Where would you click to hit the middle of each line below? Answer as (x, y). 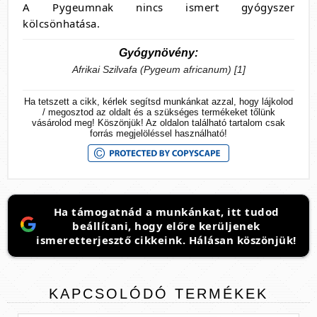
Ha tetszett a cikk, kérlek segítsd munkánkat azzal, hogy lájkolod (158, 101)
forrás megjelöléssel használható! (158, 133)
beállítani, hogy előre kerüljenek (166, 225)
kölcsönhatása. (61, 23)
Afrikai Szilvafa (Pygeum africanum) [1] (158, 69)
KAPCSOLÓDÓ (109, 293)
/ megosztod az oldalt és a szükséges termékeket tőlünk (158, 112)
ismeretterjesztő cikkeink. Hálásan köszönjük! (166, 240)
